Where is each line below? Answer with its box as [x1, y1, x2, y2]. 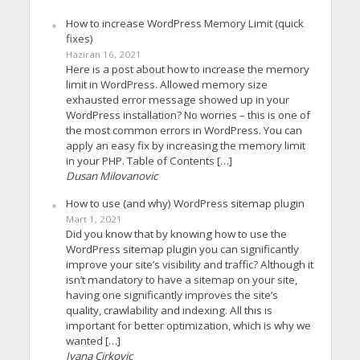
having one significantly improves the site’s [65, 288, 278, 303]
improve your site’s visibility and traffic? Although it [65, 257, 313, 272]
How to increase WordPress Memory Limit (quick [65, 16, 304, 31]
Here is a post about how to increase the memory [65, 62, 309, 77]
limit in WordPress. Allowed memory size [65, 77, 268, 92]
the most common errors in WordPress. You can [65, 123, 302, 138]
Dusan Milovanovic [65, 169, 157, 184]
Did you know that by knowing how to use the [65, 227, 287, 242]
